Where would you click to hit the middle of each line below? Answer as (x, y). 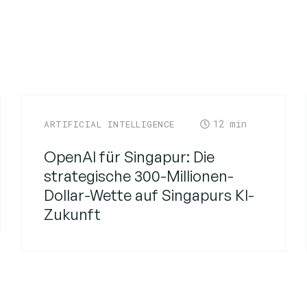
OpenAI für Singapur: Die (130, 156)
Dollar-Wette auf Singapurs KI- (149, 195)
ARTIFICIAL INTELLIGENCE (109, 124)
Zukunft (73, 214)
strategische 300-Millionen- (139, 175)
